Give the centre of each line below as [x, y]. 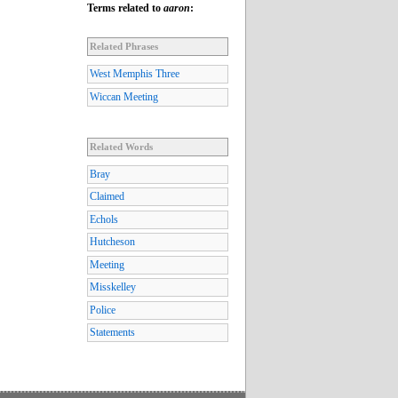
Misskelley [113, 287]
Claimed [107, 197]
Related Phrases [124, 47]
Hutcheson [112, 242]
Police [103, 310]
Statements [112, 333]
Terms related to [125, 8]
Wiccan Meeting [124, 96]
